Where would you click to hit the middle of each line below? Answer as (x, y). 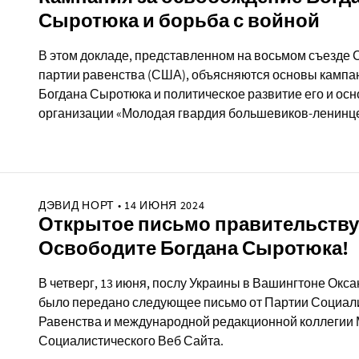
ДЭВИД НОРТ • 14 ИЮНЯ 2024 (122, 205)
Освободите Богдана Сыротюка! (194, 248)
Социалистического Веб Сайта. (131, 340)
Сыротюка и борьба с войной (179, 20)
